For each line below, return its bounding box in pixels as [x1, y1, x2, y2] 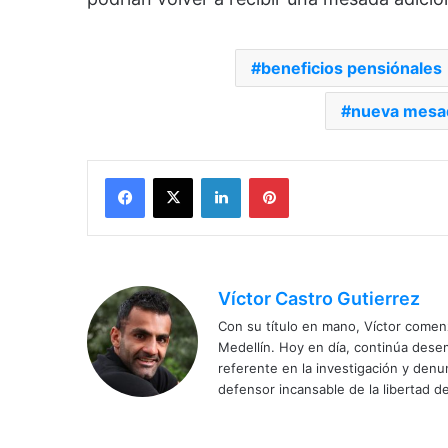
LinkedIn [240, 169, 292, 186]
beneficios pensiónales [261, 58, 442, 79]
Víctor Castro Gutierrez [218, 288, 420, 310]
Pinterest [288, 169, 345, 186]
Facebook [144, 169, 205, 186]
